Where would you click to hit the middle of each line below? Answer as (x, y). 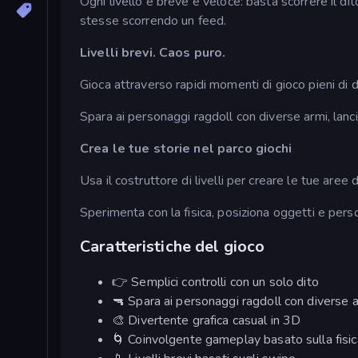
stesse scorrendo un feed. (153, 20)
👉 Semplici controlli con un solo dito (215, 282)
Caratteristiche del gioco (173, 247)
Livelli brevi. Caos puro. (153, 52)
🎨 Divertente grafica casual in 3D (207, 320)
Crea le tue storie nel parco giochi (186, 148)
